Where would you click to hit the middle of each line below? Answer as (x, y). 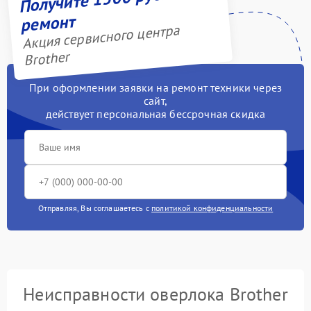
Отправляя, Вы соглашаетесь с (95, 208)
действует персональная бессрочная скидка (155, 114)
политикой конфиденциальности (212, 208)
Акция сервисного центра (101, 37)
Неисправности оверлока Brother (155, 294)
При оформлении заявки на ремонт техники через (155, 87)
